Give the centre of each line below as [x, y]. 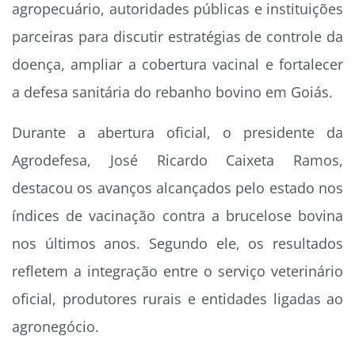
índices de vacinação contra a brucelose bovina [177, 216]
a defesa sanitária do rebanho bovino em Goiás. [172, 92]
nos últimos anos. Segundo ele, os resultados [177, 244]
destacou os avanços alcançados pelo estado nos [177, 188]
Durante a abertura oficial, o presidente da [177, 133]
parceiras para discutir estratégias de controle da [177, 37]
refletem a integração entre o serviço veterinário [177, 271]
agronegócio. [55, 327]
